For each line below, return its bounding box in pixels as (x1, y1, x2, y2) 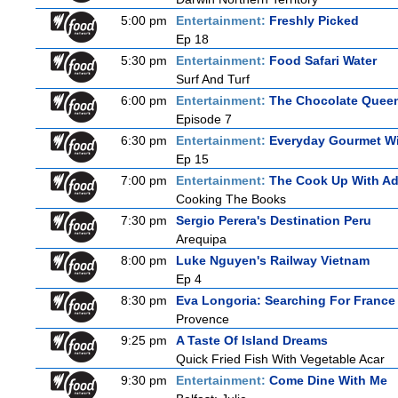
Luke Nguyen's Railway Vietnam (176, 253, 370, 267)
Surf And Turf (176, 72, 250, 86)
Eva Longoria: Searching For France (176, 293, 395, 307)
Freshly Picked (269, 13, 359, 28)
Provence (176, 312, 229, 326)
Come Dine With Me (269, 373, 387, 387)
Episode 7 (176, 112, 232, 126)
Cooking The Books (176, 192, 286, 206)
